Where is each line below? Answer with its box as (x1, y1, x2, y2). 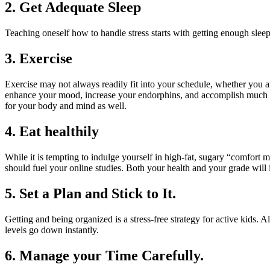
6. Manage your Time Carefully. (5, 247, 204, 263)
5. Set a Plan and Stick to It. (5, 185, 176, 201)
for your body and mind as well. (5, 101, 127, 111)
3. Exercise (5, 51, 72, 67)
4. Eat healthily (5, 124, 99, 140)
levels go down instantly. (5, 224, 99, 235)
